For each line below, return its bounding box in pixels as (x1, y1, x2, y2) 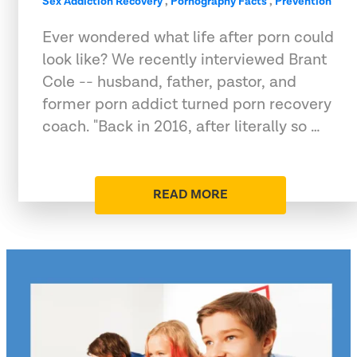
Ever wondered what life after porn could (42, 26, 334, 48)
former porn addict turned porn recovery (42, 93, 331, 115)
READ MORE (153, 186, 228, 203)
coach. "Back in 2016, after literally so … (42, 116, 320, 137)
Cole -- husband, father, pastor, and (42, 71, 296, 92)
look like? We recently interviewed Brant (42, 49, 327, 70)
